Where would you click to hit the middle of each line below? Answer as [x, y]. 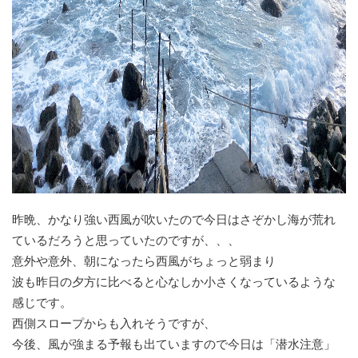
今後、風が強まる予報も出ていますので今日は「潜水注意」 [174, 344]
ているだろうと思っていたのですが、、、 [126, 241]
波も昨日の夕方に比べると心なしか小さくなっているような [174, 282]
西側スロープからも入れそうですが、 [114, 324]
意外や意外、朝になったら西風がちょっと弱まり [144, 261]
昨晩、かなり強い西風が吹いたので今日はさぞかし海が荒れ [174, 220]
